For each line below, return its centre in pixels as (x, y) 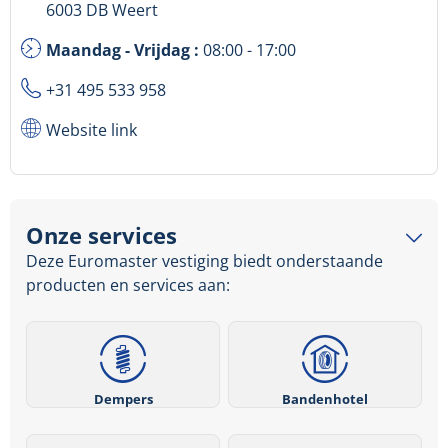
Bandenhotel (324, 398)
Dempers (123, 398)
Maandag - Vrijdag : (124, 50)
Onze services (101, 236)
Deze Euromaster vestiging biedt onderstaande (204, 261)
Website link (91, 130)
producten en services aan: (128, 285)
